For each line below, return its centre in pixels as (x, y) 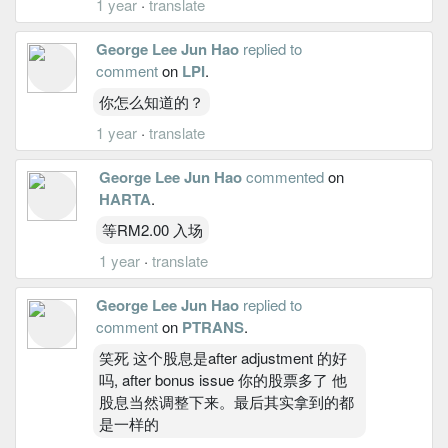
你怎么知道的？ (152, 101)
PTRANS (213, 326)
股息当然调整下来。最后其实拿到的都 (226, 401)
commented (284, 176)
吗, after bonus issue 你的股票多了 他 (223, 379)
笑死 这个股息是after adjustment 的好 (223, 357)
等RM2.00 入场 (152, 229)
